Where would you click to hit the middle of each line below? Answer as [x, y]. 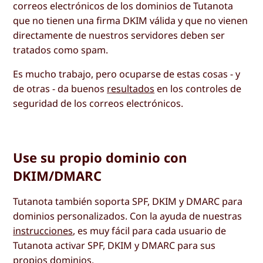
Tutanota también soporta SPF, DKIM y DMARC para [128, 202]
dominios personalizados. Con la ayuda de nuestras [128, 216]
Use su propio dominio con [100, 157]
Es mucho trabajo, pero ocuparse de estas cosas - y [127, 74]
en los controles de [198, 88]
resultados [131, 88]
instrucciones [43, 231]
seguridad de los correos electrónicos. [98, 103]
